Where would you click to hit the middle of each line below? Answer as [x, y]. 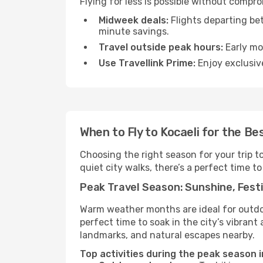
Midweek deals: [134, 20]
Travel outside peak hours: [161, 47]
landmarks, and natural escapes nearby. [167, 235]
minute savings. [134, 31]
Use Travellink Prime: [147, 63]
